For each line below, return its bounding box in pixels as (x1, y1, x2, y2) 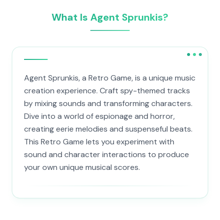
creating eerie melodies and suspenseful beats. (24, 124, 192, 134)
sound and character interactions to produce (24, 149, 189, 160)
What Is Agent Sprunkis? (52, 11, 168, 24)
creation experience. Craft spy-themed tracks (24, 85, 190, 96)
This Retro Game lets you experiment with (24, 137, 174, 147)
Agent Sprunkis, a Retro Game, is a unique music (24, 73, 195, 83)
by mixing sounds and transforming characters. (24, 98, 192, 109)
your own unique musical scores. (24, 162, 140, 172)
